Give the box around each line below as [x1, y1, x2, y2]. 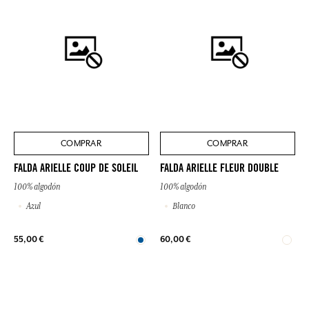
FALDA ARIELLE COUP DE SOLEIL [14, 163, 138, 175]
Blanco [172, 201, 195, 211]
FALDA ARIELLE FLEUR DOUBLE [160, 163, 279, 175]
